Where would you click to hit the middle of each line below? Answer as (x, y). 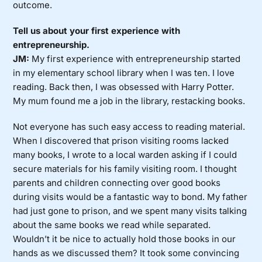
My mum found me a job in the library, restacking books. (129, 101)
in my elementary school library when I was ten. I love (124, 73)
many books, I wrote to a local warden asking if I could (125, 155)
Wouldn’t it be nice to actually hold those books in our (125, 239)
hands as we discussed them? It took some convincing (126, 253)
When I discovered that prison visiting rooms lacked (121, 141)
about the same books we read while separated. (112, 225)
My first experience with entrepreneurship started (135, 59)
